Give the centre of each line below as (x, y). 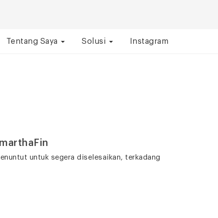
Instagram (149, 41)
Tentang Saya (33, 41)
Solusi (95, 41)
